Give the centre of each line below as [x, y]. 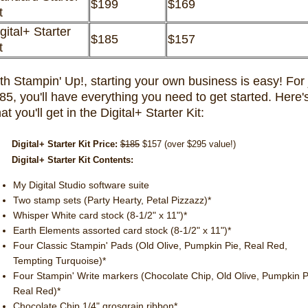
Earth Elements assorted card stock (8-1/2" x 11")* [122, 230]
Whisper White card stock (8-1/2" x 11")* [100, 215]
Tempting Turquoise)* [59, 260]
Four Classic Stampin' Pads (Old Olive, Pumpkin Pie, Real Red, [150, 245]
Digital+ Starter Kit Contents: [72, 159]
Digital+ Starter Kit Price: [64, 144]
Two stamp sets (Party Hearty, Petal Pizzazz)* [112, 200]
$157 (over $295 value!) [187, 144]
